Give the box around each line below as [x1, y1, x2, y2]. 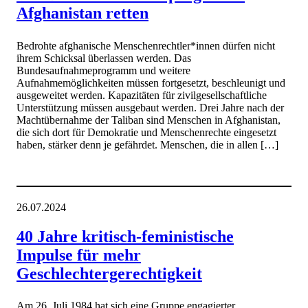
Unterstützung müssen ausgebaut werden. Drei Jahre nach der [16, 101, 284, 113]
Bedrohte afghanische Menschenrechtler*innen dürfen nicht [16, 39, 275, 52]
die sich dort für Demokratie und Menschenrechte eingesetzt [16, 126, 276, 138]
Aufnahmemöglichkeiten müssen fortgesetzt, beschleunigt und [16, 76, 285, 89]
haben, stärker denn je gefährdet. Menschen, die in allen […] [16, 138, 278, 151]
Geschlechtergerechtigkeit [16, 264, 202, 283]
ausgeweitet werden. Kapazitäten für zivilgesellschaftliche [16, 89, 267, 101]
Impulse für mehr [16, 245, 141, 264]
